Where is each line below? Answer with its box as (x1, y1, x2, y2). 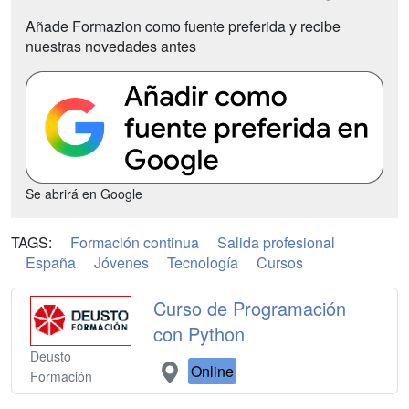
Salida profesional (217, 231, 335, 253)
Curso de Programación (153, 294, 347, 321)
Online (191, 360, 235, 382)
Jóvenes (94, 251, 149, 273)
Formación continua (70, 231, 199, 253)
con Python (153, 320, 246, 347)
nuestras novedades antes (26, 35, 196, 57)
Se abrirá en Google (26, 184, 142, 203)
